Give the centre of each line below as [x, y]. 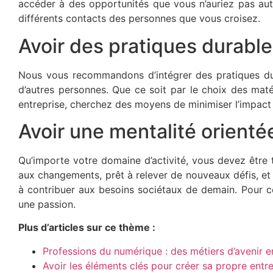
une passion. [47, 204]
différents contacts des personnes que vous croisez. [139, 19]
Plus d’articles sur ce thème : [87, 228]
